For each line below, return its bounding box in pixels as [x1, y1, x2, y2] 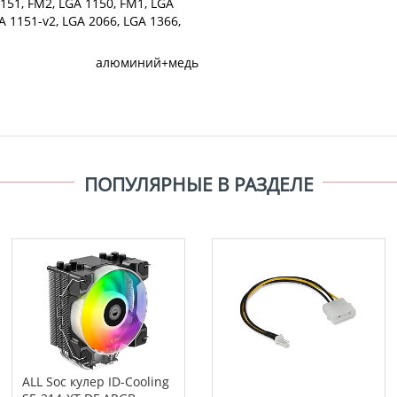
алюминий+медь [96, 54, 198, 72]
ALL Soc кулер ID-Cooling [21, 373, 169, 391]
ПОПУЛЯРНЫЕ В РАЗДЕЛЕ [83, 172, 314, 198]
